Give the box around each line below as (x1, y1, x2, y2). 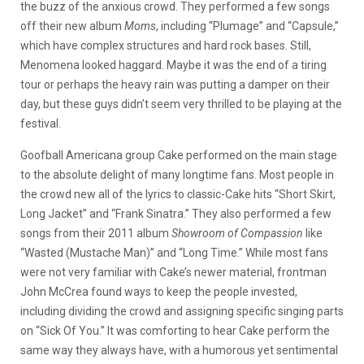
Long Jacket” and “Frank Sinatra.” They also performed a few (20, 206, 331, 220)
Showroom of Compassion (171, 226, 303, 240)
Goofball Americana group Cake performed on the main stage (20, 148, 337, 162)
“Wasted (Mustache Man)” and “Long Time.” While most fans (20, 245, 328, 259)
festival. (20, 116, 61, 130)
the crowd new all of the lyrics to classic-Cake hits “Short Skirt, (20, 187, 336, 201)
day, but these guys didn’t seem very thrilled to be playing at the (20, 97, 342, 110)
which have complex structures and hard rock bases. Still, (20, 38, 311, 52)
